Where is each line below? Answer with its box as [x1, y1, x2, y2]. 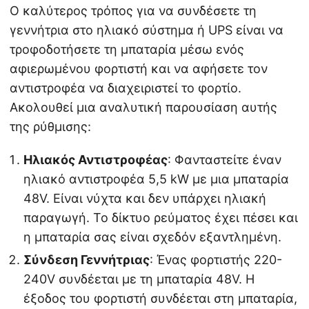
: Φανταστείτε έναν [168, 152, 281, 168]
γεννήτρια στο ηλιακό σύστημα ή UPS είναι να [10, 23, 283, 38]
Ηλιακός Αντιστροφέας [23, 152, 168, 168]
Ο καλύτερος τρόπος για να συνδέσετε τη [10, 3, 257, 19]
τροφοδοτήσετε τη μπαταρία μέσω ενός [10, 42, 244, 57]
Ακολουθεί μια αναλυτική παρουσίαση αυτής [10, 100, 277, 115]
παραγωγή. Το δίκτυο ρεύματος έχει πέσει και [23, 210, 298, 226]
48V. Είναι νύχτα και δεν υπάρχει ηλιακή [23, 191, 266, 206]
